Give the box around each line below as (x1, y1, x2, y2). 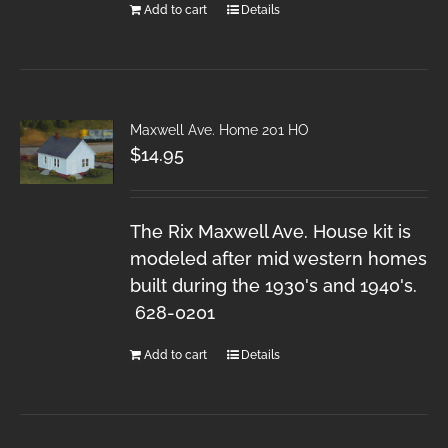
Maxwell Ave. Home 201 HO (130, 121, 310, 138)
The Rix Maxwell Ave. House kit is (130, 220, 412, 242)
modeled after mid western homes (130, 247, 428, 269)
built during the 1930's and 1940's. (130, 274, 418, 296)
